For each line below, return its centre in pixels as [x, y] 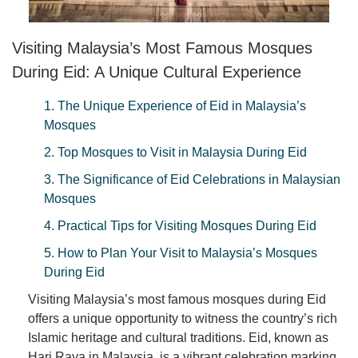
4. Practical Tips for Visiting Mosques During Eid [180, 226]
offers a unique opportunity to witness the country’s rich [183, 319]
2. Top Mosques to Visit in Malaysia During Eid [175, 153]
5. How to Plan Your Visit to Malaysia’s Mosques [181, 253]
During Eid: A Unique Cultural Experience [157, 72]
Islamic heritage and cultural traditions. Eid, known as [178, 338]
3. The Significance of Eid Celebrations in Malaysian [192, 180]
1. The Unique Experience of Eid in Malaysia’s [175, 106]
